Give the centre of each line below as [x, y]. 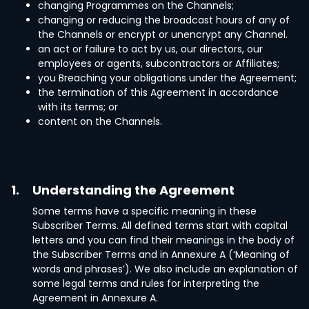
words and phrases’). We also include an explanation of [165, 269]
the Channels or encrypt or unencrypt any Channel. [163, 34]
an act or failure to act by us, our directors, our [150, 49]
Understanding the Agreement [133, 190]
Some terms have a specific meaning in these [144, 211]
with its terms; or [78, 107]
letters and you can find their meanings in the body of [163, 240]
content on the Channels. [100, 121]
